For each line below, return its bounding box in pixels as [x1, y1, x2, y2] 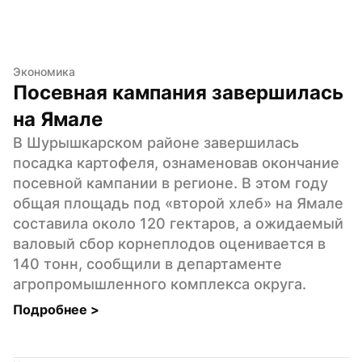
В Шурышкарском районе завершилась [13, 133, 299, 151]
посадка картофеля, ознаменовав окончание [13, 154, 339, 171]
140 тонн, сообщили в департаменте [13, 255, 282, 272]
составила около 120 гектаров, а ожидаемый [13, 214, 343, 232]
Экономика [13, 64, 75, 78]
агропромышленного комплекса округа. [13, 275, 306, 293]
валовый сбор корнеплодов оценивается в [13, 234, 326, 252]
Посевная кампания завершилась [13, 80, 343, 104]
